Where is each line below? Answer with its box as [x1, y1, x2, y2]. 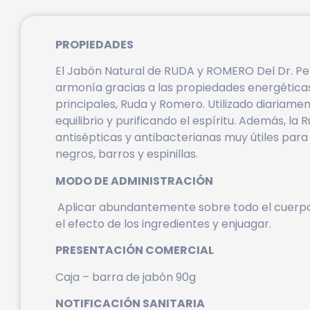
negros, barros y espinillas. [55, 146, 198, 163]
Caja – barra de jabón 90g [55, 268, 196, 285]
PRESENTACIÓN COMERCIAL [55, 242, 214, 259]
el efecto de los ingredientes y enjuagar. [55, 215, 271, 232]
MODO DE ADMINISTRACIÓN [55, 172, 213, 189]
